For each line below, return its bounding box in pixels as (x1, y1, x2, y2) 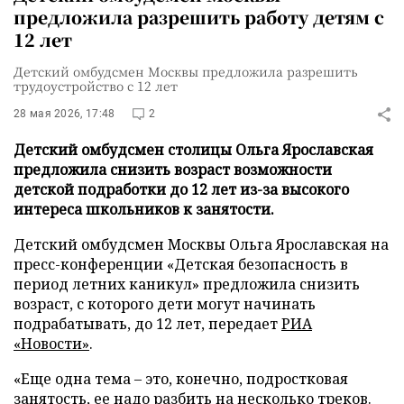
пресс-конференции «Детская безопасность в (14, 254, 348, 274)
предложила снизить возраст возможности (14, 160, 332, 179)
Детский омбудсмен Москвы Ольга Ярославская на (14, 234, 389, 254)
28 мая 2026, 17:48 (14, 107, 115, 120)
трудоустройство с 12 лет (14, 77, 178, 95)
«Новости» (14, 334, 89, 353)
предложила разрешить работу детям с (14, 5, 384, 29)
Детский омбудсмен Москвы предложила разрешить (14, 62, 358, 80)
